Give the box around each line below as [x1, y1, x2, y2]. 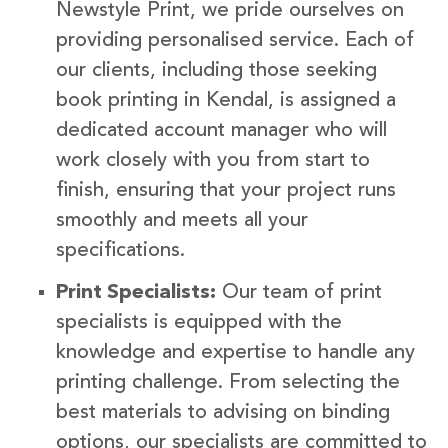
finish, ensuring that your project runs [56, 181, 396, 202]
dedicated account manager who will [56, 121, 387, 142]
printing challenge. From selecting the [56, 373, 400, 394]
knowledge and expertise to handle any [56, 343, 415, 364]
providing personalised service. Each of [56, 31, 414, 52]
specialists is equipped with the [56, 313, 342, 334]
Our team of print [216, 283, 382, 304]
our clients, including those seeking [56, 61, 377, 82]
